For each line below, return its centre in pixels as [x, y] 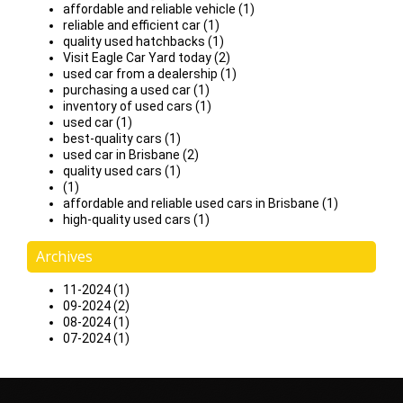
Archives [64, 256]
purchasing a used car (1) [136, 90]
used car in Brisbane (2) [131, 155]
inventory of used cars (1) [137, 106]
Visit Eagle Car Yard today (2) [147, 58]
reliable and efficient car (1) [141, 25]
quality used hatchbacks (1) [143, 41]
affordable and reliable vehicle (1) [159, 9]
